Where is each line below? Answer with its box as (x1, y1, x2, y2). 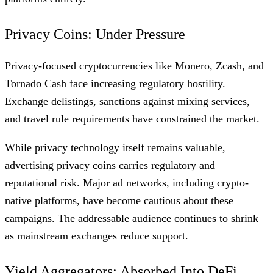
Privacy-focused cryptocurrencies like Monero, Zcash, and (5, 59, 264, 72)
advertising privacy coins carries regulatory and (5, 158, 215, 171)
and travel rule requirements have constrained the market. (5, 112, 260, 125)
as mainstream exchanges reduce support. (5, 229, 188, 242)
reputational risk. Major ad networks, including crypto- (5, 176, 249, 189)
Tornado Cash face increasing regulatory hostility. (5, 77, 225, 90)
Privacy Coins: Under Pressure (5, 26, 185, 42)
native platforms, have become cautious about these (5, 194, 233, 207)
